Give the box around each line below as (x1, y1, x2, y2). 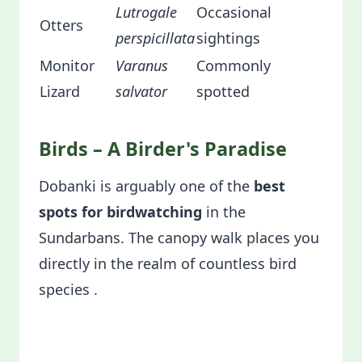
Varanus (116, 56, 168, 75)
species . (39, 280, 98, 299)
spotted (196, 82, 254, 101)
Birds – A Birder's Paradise (39, 136, 287, 162)
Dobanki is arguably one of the (39, 176, 254, 196)
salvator (116, 82, 167, 101)
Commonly (196, 56, 271, 75)
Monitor (40, 56, 95, 75)
